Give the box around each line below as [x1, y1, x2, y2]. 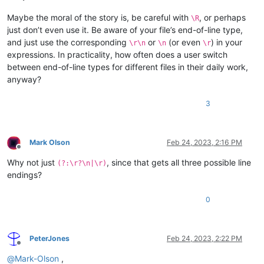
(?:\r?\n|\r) [57, 159, 107, 168]
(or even [166, 37, 203, 48]
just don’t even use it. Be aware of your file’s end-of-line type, [7, 25, 243, 35]
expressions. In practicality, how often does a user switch [7, 49, 227, 60]
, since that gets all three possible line [107, 157, 251, 168]
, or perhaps [199, 12, 246, 23]
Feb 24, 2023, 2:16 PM [167, 138, 242, 147]
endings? [7, 170, 42, 180]
